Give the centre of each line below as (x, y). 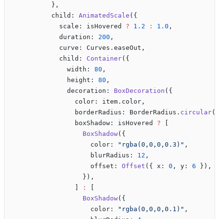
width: (53, 69)
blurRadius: (75, 155)
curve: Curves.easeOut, (79, 48)
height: (55, 80)
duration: (55, 37)
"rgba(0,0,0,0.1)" (151, 209)
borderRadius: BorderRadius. (96, 112)
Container (104, 59)
